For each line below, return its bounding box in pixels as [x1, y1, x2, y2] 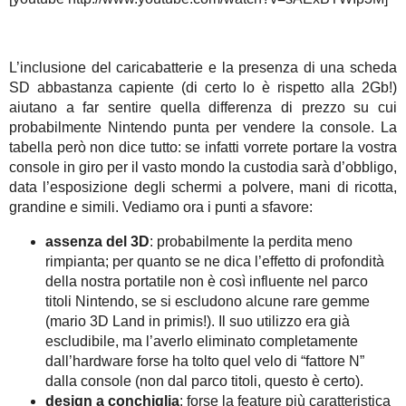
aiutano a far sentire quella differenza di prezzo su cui [9, 99, 397, 115]
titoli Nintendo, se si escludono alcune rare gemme [45, 293, 370, 309]
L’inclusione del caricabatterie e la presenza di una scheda [9, 59, 397, 75]
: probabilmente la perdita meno [150, 233, 353, 249]
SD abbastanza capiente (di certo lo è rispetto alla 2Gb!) [9, 79, 397, 95]
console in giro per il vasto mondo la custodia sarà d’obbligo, [9, 159, 397, 175]
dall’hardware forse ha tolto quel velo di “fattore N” [45, 353, 364, 369]
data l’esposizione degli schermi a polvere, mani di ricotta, [9, 179, 397, 195]
